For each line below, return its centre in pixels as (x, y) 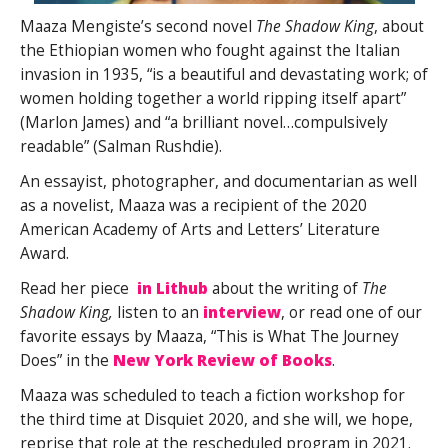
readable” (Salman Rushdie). (121, 146)
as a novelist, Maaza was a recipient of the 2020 (193, 205)
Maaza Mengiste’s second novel (138, 26)
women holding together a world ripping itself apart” (213, 98)
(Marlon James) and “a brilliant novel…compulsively (204, 122)
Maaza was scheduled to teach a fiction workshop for (212, 395)
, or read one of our (351, 312)
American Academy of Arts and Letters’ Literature (200, 229)
